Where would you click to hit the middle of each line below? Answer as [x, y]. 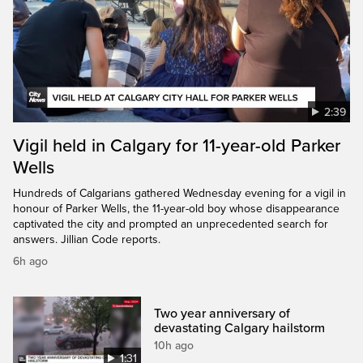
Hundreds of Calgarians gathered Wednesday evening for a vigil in [179, 193]
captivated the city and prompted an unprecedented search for [171, 224]
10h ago [174, 345]
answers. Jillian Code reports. [87, 239]
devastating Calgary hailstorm [240, 328]
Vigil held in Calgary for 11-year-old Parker [177, 145]
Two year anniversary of [222, 313]
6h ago [30, 261]
